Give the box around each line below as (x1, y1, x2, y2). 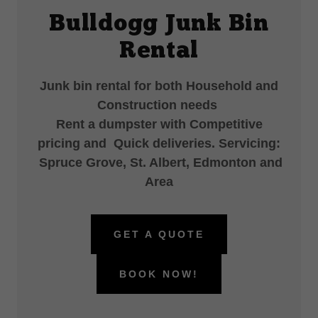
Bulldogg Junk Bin (49, 13, 269, 36)
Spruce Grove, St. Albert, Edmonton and (35, 155, 283, 170)
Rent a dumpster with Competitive (55, 117, 263, 131)
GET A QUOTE (114, 229, 204, 240)
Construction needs (97, 98, 221, 112)
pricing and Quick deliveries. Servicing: (38, 136, 280, 150)
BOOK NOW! (119, 268, 199, 280)
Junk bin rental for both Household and (40, 79, 278, 93)
